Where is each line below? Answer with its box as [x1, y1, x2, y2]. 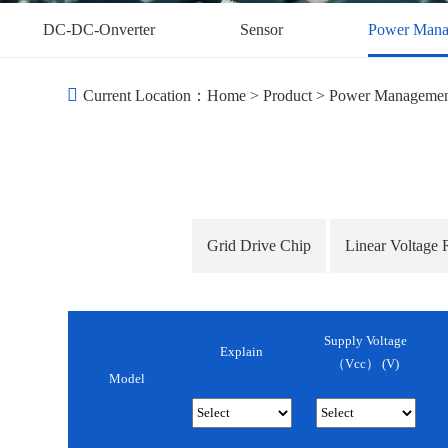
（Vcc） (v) [332, 355, 399, 371]
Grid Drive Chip [207, 237, 311, 254]
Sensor [239, 21, 283, 38]
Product [263, 87, 313, 104]
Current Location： [83, 87, 208, 104]
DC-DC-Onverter [42, 21, 155, 38]
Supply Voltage [324, 332, 407, 348]
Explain [220, 344, 263, 360]
